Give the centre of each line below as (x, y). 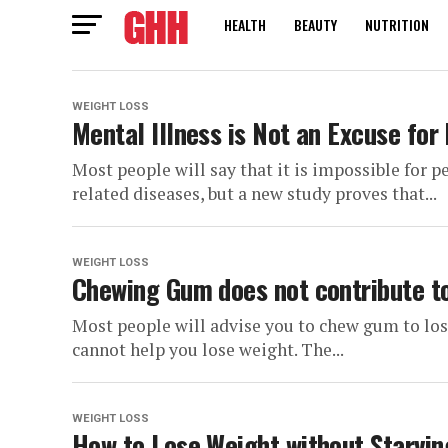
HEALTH (245, 24)
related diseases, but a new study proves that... (254, 193)
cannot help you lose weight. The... (208, 349)
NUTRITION (397, 24)
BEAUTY (315, 24)
